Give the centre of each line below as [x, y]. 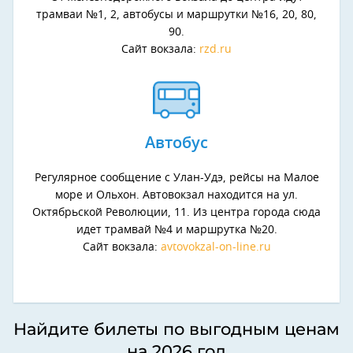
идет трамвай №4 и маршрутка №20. [176, 230]
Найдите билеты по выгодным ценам [176, 329]
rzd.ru [216, 50]
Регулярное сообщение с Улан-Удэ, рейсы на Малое [176, 178]
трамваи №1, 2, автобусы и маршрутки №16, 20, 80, [176, 15]
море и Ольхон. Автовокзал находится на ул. [176, 196]
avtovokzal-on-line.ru [216, 248]
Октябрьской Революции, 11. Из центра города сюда [176, 213]
